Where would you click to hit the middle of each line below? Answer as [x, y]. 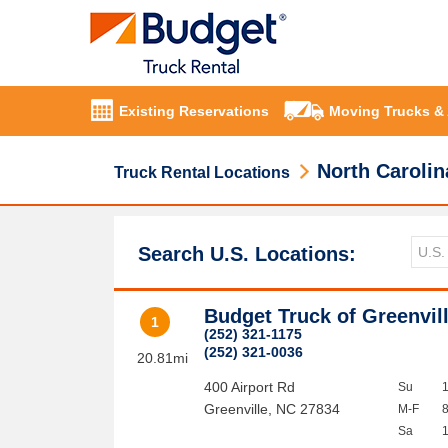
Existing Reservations [194, 111]
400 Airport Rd [250, 387]
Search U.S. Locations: [247, 254]
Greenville [236, 409]
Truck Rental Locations [202, 172]
